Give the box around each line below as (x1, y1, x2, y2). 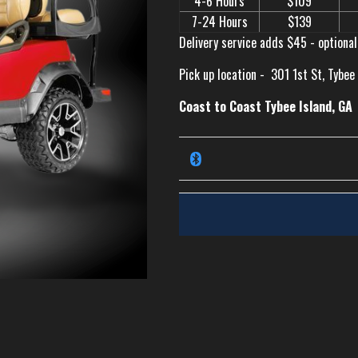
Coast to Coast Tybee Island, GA (179, 97, 352, 116)
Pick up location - (179, 65, 268, 84)
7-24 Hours (191, 12, 248, 31)
